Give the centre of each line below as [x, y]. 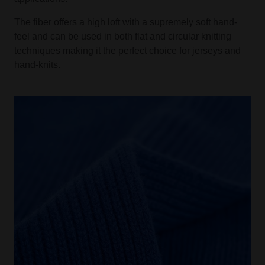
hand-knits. [37, 65]
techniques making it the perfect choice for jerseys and [127, 51]
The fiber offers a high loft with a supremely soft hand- [126, 22]
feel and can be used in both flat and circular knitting [123, 36]
